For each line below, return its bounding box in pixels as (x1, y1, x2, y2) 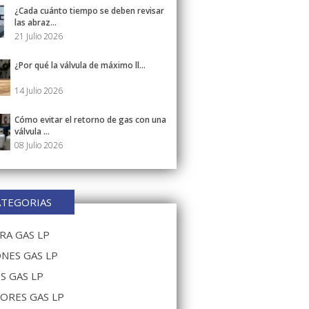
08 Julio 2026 (14, 139, 63, 151)
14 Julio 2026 (14, 85, 63, 97)
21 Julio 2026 (14, 30, 63, 42)
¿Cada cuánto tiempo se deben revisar (14, 5, 164, 17)
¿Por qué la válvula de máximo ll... (14, 59, 146, 71)
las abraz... (14, 17, 57, 28)
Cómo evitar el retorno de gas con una (14, 114, 166, 126)
